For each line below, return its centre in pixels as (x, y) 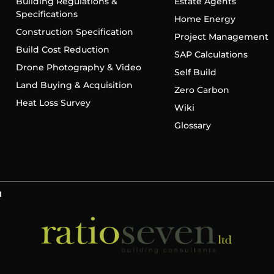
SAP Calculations (211, 54)
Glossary (193, 125)
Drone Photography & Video (79, 67)
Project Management (222, 36)
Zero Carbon (202, 90)
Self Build (196, 72)
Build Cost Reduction (63, 49)
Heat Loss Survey (54, 102)
